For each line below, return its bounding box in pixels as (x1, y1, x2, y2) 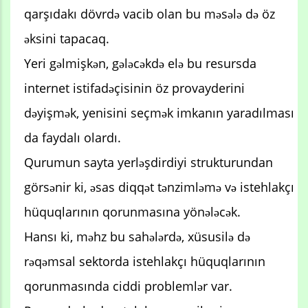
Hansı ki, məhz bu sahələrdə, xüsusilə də (24, 228, 250, 245)
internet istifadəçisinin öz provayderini (24, 79, 245, 96)
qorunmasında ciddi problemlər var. (24, 277, 232, 294)
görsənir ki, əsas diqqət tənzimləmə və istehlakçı (24, 178, 294, 195)
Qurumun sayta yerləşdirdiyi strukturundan (24, 153, 273, 170)
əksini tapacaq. (24, 30, 109, 47)
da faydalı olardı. (24, 129, 121, 146)
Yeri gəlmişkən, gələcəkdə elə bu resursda (24, 54, 256, 71)
